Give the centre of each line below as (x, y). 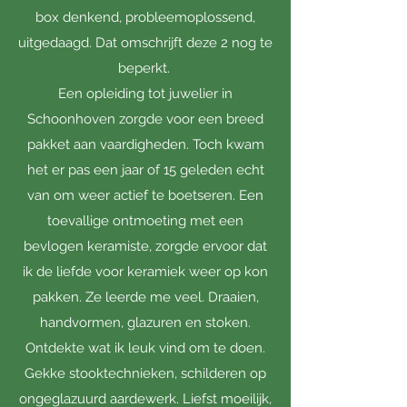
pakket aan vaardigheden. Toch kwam (145, 144)
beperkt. (145, 68)
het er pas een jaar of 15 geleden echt (145, 170)
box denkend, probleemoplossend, (145, 17)
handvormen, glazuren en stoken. (145, 323)
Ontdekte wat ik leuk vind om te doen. (145, 348)
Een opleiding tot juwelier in (145, 94)
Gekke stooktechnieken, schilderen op (145, 373)
